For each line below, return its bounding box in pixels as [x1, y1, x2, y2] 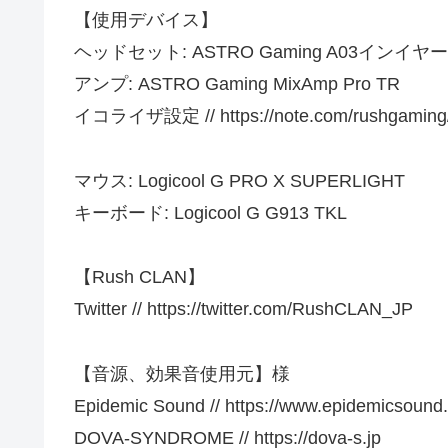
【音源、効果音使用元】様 [74, 363, 290, 384]
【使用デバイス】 [74, 10, 218, 31]
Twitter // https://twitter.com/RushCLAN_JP [74, 299, 413, 320]
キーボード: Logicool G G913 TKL [74, 202, 347, 223]
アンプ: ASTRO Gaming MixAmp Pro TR [74, 74, 400, 95]
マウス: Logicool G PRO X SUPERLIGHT [74, 170, 405, 191]
